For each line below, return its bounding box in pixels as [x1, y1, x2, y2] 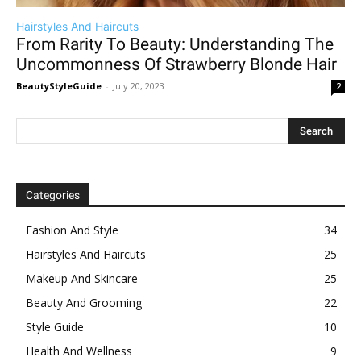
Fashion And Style [26, 222, 118, 239]
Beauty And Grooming [26, 295, 142, 311]
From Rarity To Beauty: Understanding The [16, 35, 334, 55]
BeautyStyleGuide [16, 80, 102, 93]
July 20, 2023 [113, 80, 164, 93]
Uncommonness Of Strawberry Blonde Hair [16, 55, 337, 75]
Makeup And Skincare [26, 271, 138, 287]
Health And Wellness [26, 343, 132, 359]
